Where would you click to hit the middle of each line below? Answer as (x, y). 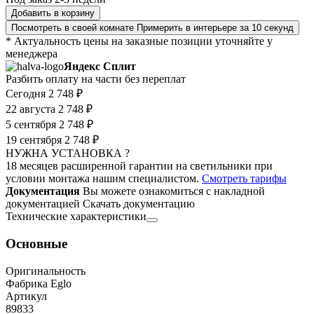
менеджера (32, 54)
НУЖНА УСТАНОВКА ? (68, 153)
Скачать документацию (139, 204)
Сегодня (26, 94)
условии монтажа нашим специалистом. (104, 179)
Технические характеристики (76, 217)
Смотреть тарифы (244, 179)
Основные (36, 244)
